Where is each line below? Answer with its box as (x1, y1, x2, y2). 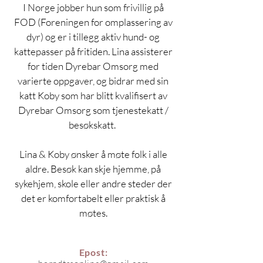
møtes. (79, 207, 109, 219)
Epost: (79, 247, 108, 258)
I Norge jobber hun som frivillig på (22, 1, 166, 14)
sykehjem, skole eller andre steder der (14, 177, 174, 190)
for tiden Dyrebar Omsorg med (28, 60, 160, 72)
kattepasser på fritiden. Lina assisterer (14, 45, 174, 58)
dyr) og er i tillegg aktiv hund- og (26, 31, 161, 43)
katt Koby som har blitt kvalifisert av (19, 89, 169, 102)
